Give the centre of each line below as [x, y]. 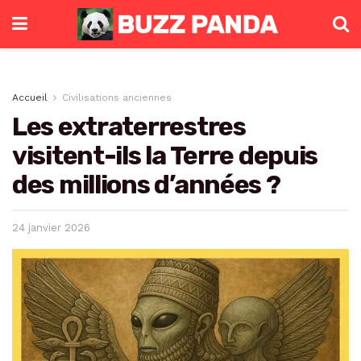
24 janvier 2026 [51, 227]
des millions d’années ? [146, 185]
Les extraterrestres [129, 127]
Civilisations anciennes [117, 98]
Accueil [30, 98]
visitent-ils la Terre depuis [165, 156]
